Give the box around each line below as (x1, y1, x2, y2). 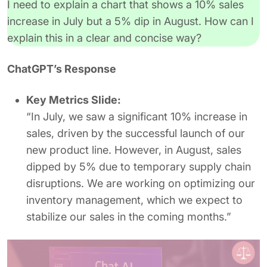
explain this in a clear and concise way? (7, 32, 201, 44)
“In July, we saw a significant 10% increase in (26, 110, 247, 123)
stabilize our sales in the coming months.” (26, 210, 231, 223)
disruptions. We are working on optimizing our (26, 177, 255, 190)
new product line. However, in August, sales (26, 144, 241, 156)
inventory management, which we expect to (26, 194, 243, 206)
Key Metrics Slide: (26, 94, 121, 106)
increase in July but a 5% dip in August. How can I (7, 15, 254, 27)
